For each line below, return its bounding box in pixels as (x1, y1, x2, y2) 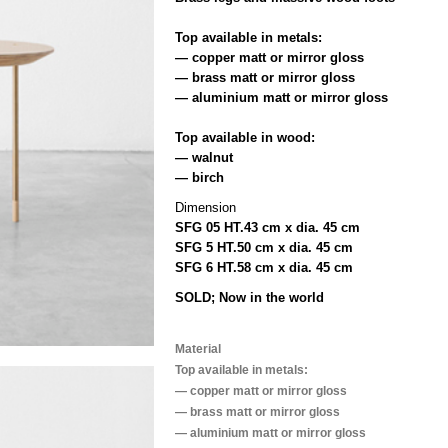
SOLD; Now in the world (175, 289, 325, 305)
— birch (175, 169, 225, 185)
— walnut (175, 149, 234, 165)
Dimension (175, 199, 237, 215)
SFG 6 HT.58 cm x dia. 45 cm (175, 259, 354, 275)
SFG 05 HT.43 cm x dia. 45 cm (175, 219, 361, 235)
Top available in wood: (175, 129, 316, 145)
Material (175, 341, 222, 356)
